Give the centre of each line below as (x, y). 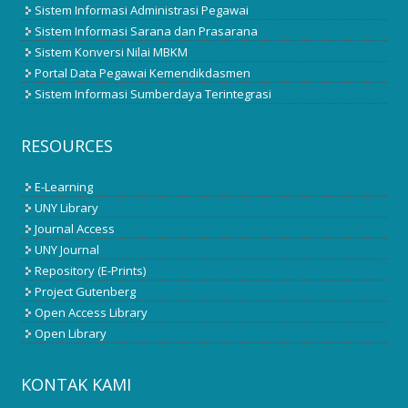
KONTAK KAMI (76, 385)
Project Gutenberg (86, 291)
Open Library (71, 333)
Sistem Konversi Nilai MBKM (112, 51)
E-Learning (64, 186)
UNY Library (67, 207)
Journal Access (75, 228)
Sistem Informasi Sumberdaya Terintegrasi (153, 93)
